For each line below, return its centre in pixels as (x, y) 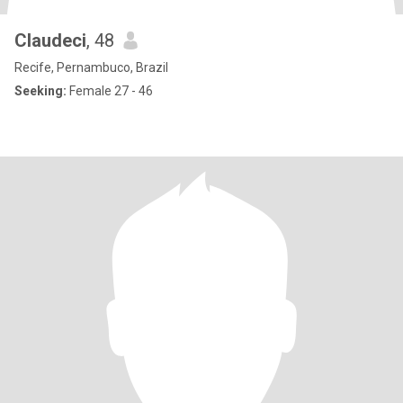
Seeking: (40, 91)
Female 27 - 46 (110, 91)
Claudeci (50, 40)
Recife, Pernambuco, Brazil (91, 67)
